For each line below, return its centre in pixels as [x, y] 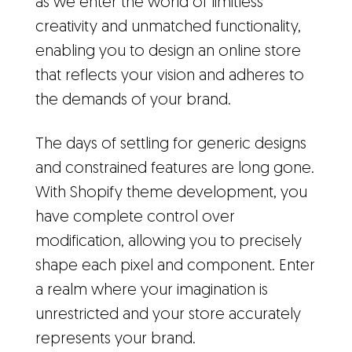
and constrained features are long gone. [175, 169]
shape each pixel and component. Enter [175, 266]
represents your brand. [115, 339]
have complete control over [135, 218]
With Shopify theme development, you [171, 193]
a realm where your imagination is [152, 291]
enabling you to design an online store [168, 52]
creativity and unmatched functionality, [168, 27]
